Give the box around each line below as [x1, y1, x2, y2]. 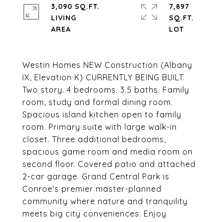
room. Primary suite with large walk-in [22, 122, 177, 132]
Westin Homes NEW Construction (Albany [22, 60, 192, 70]
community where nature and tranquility [22, 196, 188, 206]
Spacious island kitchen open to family [22, 110, 181, 119]
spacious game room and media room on [22, 147, 193, 157]
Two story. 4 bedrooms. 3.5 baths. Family [22, 85, 189, 95]
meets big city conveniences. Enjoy [22, 209, 166, 219]
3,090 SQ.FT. [51, 2, 100, 11]
